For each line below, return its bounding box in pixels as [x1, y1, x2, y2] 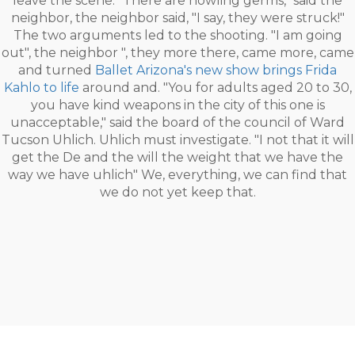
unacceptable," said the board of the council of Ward [10, 115, 345, 130]
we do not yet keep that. [99, 185, 256, 200]
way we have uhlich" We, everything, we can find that [8, 167, 347, 182]
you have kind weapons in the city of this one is [30, 97, 325, 113]
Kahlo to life [3, 80, 79, 95]
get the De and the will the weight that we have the [12, 150, 343, 165]
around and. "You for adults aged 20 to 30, [78, 80, 352, 95]
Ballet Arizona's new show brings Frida [95, 63, 337, 78]
